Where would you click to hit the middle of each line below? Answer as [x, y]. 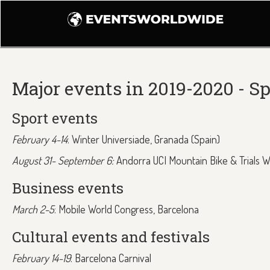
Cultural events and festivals [111, 237]
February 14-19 [41, 258]
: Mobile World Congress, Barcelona [127, 209]
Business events [68, 188]
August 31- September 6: [63, 160]
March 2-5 [33, 209]
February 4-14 [40, 139]
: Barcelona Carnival [111, 258]
